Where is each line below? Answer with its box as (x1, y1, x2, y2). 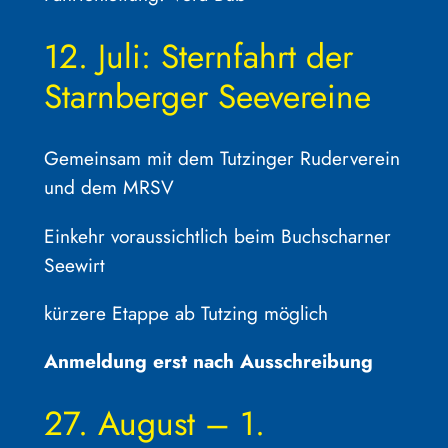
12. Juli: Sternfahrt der (43, 31, 353, 81)
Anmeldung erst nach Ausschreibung (43, 347, 373, 376)
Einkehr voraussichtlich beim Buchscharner (43, 221, 391, 250)
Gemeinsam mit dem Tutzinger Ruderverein (43, 144, 400, 173)
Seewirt (43, 250, 105, 279)
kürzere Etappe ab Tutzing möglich (43, 298, 328, 327)
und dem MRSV (43, 173, 174, 202)
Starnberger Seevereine (43, 71, 371, 121)
